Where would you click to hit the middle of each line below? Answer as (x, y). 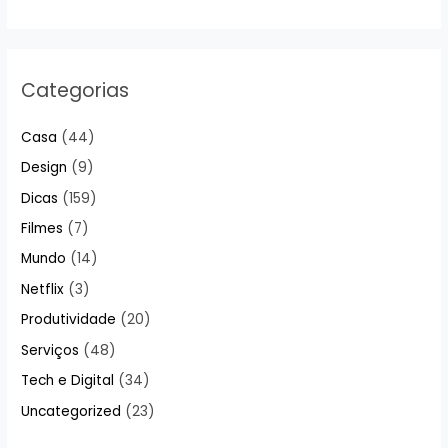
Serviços (50, 350)
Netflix (43, 289)
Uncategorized (71, 411)
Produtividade (69, 320)
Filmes (42, 229)
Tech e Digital (68, 381)
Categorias (75, 90)
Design (44, 168)
